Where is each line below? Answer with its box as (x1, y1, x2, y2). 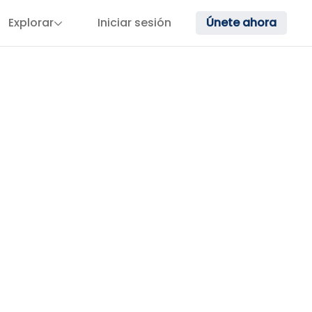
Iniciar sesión (97, 15, 171, 31)
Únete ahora (206, 15, 276, 31)
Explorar (8, 15, 54, 31)
